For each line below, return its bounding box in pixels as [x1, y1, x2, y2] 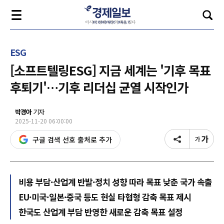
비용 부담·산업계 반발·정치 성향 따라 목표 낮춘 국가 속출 [18, 175, 212, 188]
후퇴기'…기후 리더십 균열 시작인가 [10, 78, 188, 96]
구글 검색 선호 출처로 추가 [32, 134, 112, 144]
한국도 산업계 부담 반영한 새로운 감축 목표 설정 [18, 205, 182, 218]
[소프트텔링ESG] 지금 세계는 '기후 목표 [10, 61, 210, 79]
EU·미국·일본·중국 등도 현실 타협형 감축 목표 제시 [18, 190, 191, 203]
